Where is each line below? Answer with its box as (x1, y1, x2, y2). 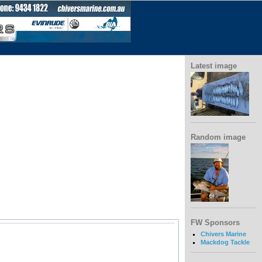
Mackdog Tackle (200, 238, 250, 246)
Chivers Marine (200, 230, 246, 237)
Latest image (191, 61, 237, 70)
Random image (191, 132, 246, 142)
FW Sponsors (191, 218, 240, 227)
